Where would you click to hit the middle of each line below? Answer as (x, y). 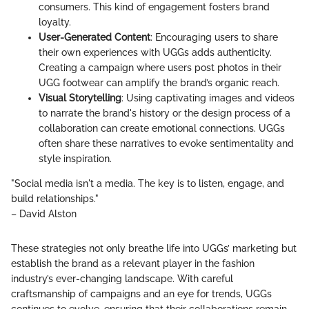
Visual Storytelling (80, 98)
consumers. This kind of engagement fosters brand (154, 7)
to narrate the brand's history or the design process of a (165, 113)
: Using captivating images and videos (208, 98)
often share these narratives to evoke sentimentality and (166, 144)
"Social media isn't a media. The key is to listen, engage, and (148, 184)
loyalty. (55, 22)
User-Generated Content (94, 38)
